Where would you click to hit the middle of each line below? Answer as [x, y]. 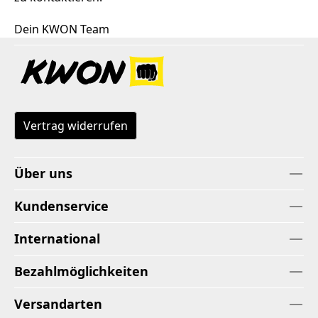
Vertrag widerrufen [76, 125]
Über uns [43, 173]
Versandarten [58, 303]
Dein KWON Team [62, 29]
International [57, 238]
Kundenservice [61, 205]
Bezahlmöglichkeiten [81, 271]
